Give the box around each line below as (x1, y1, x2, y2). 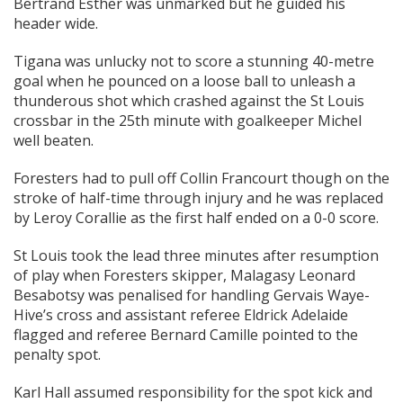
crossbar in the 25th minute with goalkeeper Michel (13, 111, 362, 131)
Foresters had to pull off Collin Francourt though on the (13, 168, 390, 189)
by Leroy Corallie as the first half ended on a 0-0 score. (13, 208, 379, 228)
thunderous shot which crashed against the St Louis (13, 91, 364, 112)
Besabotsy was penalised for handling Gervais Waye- (13, 285, 370, 306)
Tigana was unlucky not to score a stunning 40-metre (13, 51, 374, 72)
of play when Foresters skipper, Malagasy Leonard (13, 265, 355, 286)
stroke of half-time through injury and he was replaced (13, 188, 383, 209)
